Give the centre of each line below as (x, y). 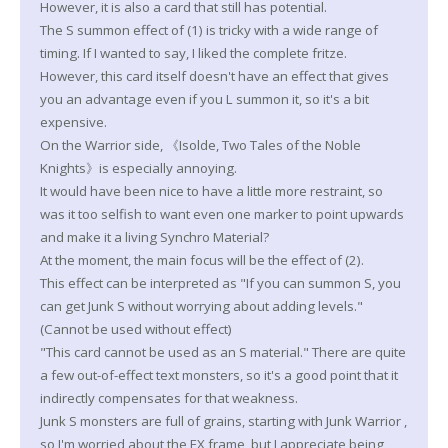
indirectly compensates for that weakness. (169, 397)
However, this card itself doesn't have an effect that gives (214, 75)
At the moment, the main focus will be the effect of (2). (202, 259)
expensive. (73, 121)
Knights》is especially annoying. (138, 167)
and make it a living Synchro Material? (154, 236)
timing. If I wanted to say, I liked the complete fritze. (193, 52)
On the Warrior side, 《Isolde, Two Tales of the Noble (200, 144)
